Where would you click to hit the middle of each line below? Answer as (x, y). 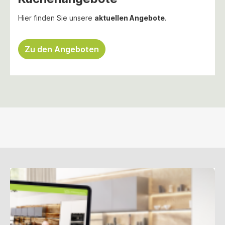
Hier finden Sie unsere (56, 18)
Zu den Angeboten (62, 49)
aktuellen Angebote (130, 18)
